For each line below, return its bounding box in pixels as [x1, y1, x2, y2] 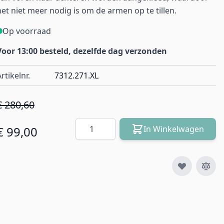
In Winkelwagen [143, 123, 204, 134]
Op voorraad [2, 25, 51, 36]
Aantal [74, 118, 99, 129]
